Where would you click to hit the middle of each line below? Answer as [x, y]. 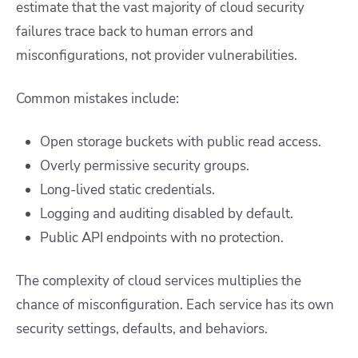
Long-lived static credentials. [127, 190]
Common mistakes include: [97, 99]
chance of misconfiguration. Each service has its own [175, 305]
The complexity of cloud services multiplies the [159, 281]
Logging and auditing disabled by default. [167, 214]
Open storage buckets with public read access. [181, 142]
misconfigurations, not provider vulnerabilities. [157, 56]
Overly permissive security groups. [145, 166]
